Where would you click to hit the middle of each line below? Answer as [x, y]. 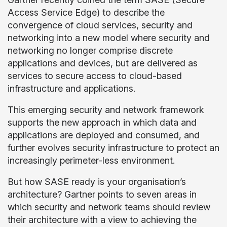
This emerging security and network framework [106, 110]
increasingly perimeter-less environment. [91, 160]
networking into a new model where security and [109, 38]
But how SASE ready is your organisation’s [97, 182]
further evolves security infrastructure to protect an [113, 148]
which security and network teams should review [109, 207]
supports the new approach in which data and [102, 122]
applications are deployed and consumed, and [104, 135]
